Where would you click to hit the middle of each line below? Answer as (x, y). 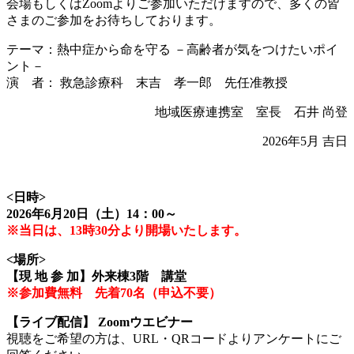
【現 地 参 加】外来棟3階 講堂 (96, 276)
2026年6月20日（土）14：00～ (92, 213)
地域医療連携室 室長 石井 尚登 (251, 111)
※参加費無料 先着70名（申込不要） (114, 292)
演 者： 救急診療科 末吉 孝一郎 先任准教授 (147, 82)
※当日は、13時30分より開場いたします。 (126, 230)
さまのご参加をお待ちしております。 (114, 20)
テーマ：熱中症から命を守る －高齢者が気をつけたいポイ (172, 49)
